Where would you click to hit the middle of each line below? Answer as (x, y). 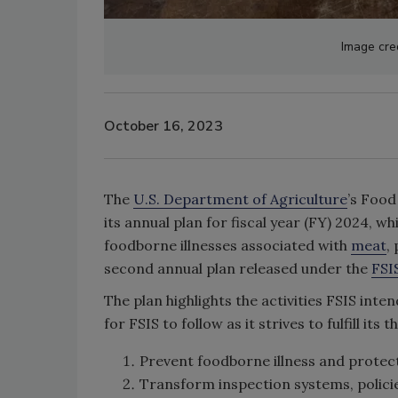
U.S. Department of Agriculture (240, 199)
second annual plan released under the (238, 268)
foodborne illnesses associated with (227, 245)
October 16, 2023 (163, 126)
